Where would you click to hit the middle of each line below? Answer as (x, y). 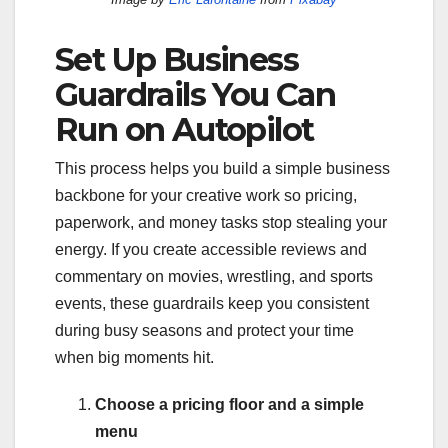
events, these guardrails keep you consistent (212, 303)
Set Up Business (176, 59)
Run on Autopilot (184, 129)
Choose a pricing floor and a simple (229, 404)
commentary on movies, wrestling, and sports (214, 276)
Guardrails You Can (195, 94)
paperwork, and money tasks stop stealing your (221, 222)
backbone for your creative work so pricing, (206, 195)
